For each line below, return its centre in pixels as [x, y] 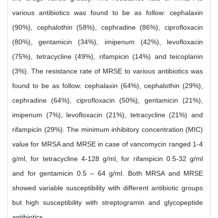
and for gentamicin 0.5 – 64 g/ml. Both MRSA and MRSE [108, 173]
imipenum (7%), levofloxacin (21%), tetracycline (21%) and [108, 115]
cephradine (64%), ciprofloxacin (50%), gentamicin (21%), [108, 100]
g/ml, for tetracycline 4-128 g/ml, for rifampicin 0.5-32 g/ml [108, 159]
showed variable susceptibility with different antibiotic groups [108, 188]
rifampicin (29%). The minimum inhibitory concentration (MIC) [108, 129]
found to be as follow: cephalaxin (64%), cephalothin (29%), [108, 86]
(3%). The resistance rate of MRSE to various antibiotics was [108, 71]
